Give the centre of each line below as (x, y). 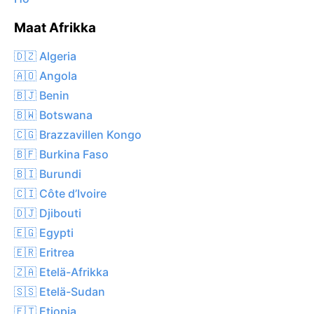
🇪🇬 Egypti (44, 232)
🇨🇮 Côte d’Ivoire (60, 193)
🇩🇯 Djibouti (48, 213)
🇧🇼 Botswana (53, 115)
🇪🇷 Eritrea (44, 252)
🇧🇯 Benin (42, 95)
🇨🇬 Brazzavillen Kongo (78, 134)
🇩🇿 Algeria (45, 56)
